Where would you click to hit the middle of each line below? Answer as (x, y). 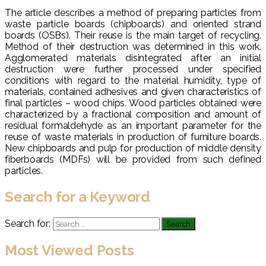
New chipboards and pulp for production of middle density (133, 148)
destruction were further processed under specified (133, 69)
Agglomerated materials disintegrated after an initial (133, 58)
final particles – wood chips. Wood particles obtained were (133, 103)
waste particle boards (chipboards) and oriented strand (133, 24)
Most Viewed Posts (69, 251)
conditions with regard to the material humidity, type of (133, 80)
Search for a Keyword (77, 197)
